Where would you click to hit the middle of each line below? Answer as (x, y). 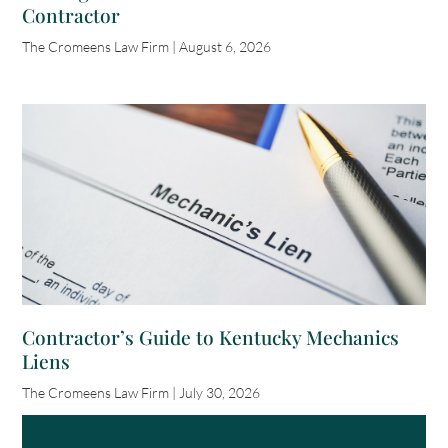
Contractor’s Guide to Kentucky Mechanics (211, 337)
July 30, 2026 (218, 393)
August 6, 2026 (224, 46)
